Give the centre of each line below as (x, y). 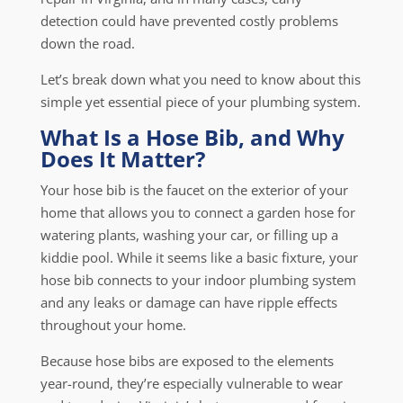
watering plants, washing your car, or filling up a (189, 235)
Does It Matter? (122, 159)
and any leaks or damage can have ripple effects (188, 302)
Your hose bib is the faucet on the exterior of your (194, 190)
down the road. (87, 43)
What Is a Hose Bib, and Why (192, 137)
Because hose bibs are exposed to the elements (187, 361)
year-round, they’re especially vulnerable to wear (191, 383)
